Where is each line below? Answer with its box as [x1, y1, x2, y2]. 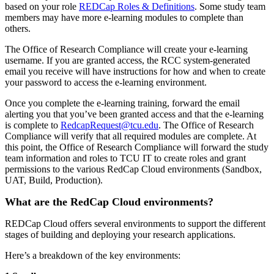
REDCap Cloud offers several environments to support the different [5, 218, 265, 229]
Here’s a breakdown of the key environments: [5, 250, 180, 261]
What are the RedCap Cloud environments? [5, 195, 213, 208]
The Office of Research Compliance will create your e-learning [5, 43, 248, 54]
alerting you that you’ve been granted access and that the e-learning [5, 108, 264, 119]
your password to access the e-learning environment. [5, 76, 207, 87]
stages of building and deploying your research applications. [5, 229, 235, 240]
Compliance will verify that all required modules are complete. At [5, 130, 256, 141]
